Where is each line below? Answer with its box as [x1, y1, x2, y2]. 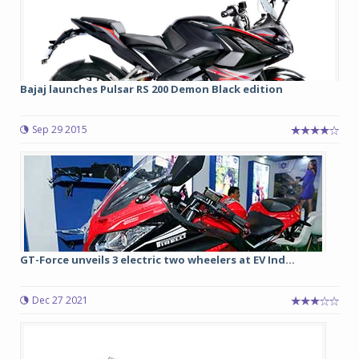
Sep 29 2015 [32, 123, 87, 136]
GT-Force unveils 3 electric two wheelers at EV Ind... [20, 252, 295, 267]
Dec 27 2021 [32, 293, 88, 307]
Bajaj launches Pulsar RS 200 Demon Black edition [20, 82, 283, 96]
